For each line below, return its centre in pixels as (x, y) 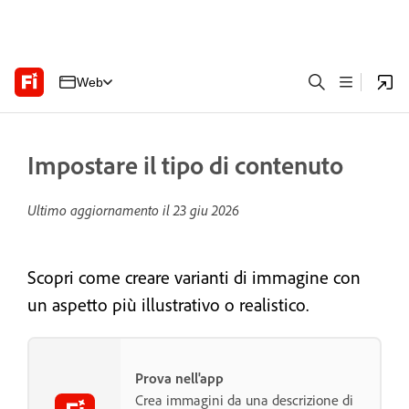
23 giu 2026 (206, 210)
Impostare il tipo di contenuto (185, 165)
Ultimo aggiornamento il (100, 210)
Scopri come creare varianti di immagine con (194, 277)
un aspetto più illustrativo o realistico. (168, 304)
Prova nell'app (179, 378)
